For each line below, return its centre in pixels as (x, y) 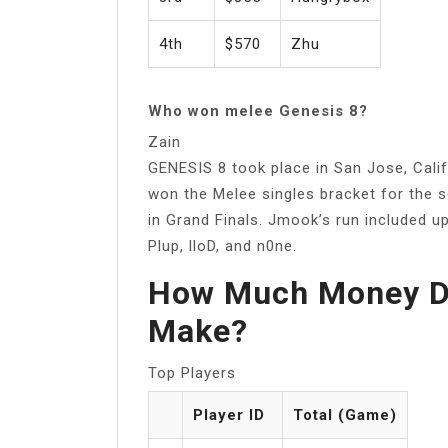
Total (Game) (345, 414)
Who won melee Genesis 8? (258, 110)
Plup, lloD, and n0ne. (222, 245)
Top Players (192, 372)
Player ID (229, 414)
